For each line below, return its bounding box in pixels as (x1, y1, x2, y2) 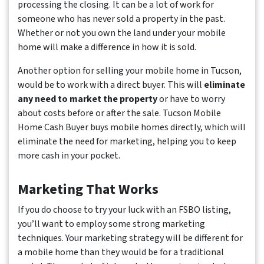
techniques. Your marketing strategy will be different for (18, 232, 243, 245)
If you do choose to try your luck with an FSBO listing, (18, 203, 231, 217)
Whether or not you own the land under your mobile (18, 27, 226, 40)
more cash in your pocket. (18, 149, 120, 163)
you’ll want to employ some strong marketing (18, 217, 205, 231)
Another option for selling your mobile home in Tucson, (18, 64, 242, 78)
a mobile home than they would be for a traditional (18, 246, 224, 259)
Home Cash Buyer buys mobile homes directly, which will (18, 121, 246, 134)
